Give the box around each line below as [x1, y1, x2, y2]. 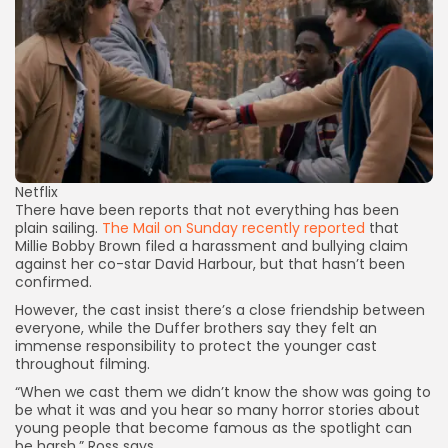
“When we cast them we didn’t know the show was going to [15, 382, 431, 403]
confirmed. [15, 272, 92, 293]
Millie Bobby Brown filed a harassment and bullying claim [15, 236, 408, 257]
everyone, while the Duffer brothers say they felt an [15, 318, 377, 339]
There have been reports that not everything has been [15, 200, 399, 221]
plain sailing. [15, 218, 102, 239]
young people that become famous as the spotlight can [15, 418, 412, 439]
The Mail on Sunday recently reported [102, 218, 365, 239]
